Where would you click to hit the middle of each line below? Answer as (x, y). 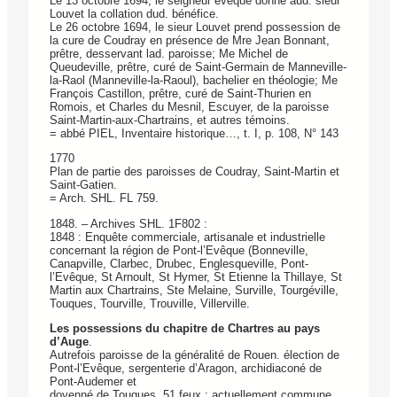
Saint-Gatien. (83, 185)
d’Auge (69, 341)
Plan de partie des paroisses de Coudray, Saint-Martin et (195, 172)
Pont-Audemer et (93, 381)
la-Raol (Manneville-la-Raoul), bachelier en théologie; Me (194, 80)
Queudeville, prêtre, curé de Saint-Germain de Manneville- (198, 66)
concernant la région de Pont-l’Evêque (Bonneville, (179, 250)
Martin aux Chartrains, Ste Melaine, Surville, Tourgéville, (194, 290)
